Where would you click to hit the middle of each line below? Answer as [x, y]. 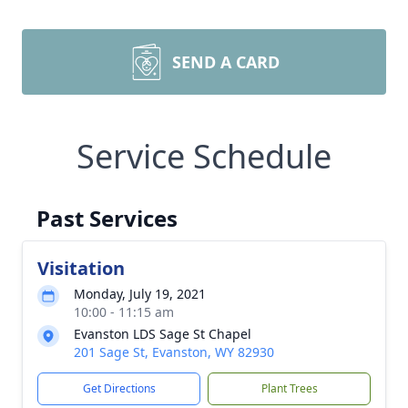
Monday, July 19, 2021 [140, 294]
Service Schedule [204, 156]
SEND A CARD [226, 62]
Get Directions [119, 388]
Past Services [107, 218]
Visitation [81, 268]
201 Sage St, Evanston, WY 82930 [174, 352]
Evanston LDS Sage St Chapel [163, 334]
